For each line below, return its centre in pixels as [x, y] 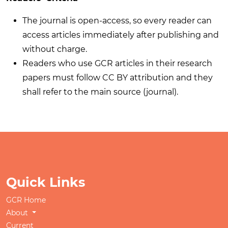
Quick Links [46, 182]
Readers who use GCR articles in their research [117, 63]
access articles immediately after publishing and [121, 35]
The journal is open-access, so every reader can [117, 20]
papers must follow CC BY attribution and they [118, 77]
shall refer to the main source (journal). [100, 92]
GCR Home [26, 200]
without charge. [55, 49]
